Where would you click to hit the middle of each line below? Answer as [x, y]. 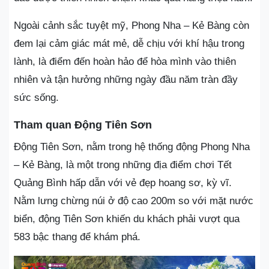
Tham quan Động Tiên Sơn [83, 125]
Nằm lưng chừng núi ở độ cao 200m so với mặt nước [134, 201]
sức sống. [36, 97]
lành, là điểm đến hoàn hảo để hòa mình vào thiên [125, 61]
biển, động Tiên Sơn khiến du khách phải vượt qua [127, 219]
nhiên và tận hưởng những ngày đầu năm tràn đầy [126, 79]
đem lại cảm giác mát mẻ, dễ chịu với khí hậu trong [129, 43]
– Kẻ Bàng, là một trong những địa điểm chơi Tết [123, 165]
